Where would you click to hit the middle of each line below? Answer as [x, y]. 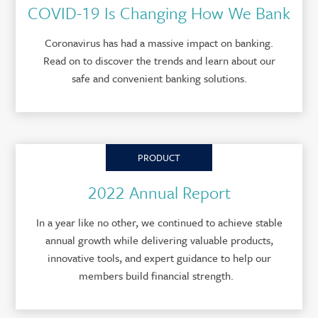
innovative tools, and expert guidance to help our [159, 258]
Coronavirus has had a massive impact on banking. [159, 43]
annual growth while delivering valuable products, [159, 240]
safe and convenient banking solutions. [159, 78]
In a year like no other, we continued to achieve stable [159, 222]
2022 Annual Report [159, 192]
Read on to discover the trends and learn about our [159, 60]
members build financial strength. [159, 275]
